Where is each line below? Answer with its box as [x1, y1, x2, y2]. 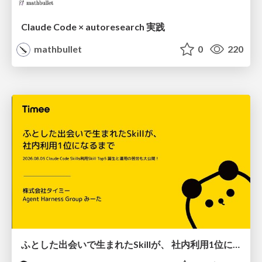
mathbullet [32, 43, 82, 54]
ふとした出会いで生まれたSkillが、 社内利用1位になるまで [233, 239, 240, 250]
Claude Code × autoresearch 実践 [21, 20, 165, 32]
